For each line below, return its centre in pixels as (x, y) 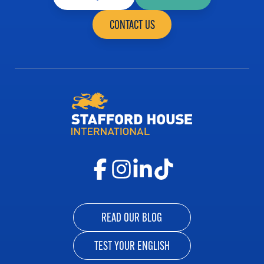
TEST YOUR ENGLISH (132, 246)
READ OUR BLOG (132, 217)
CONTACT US (132, 24)
